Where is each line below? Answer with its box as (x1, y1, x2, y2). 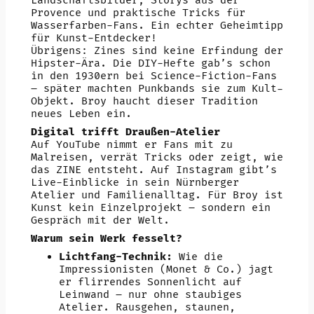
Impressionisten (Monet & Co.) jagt (58, 262, 273, 276)
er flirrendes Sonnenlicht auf (58, 275, 242, 289)
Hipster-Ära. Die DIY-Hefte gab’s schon (30, 56, 271, 70)
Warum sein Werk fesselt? (30, 231, 182, 245)
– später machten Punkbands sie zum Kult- (30, 81, 283, 95)
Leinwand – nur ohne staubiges (58, 287, 242, 301)
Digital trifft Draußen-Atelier (30, 125, 220, 139)
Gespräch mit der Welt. (30, 213, 170, 227)
